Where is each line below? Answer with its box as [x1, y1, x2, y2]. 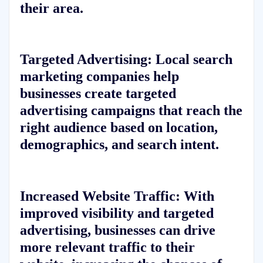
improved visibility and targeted [19, 205, 214, 221]
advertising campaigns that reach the [19, 102, 242, 119]
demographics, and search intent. [19, 136, 219, 153]
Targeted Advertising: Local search [19, 51, 232, 68]
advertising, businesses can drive [19, 222, 215, 238]
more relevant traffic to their [19, 239, 195, 255]
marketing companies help [19, 68, 179, 85]
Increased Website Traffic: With [19, 188, 214, 204]
